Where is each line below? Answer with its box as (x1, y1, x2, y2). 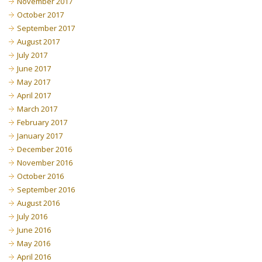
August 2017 (17, 36, 60, 47)
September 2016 (17, 184, 75, 195)
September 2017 (17, 23, 75, 33)
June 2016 (17, 225, 51, 235)
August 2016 (17, 198, 60, 208)
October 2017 (17, 9, 64, 20)
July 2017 (17, 50, 47, 60)
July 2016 (17, 211, 47, 222)
